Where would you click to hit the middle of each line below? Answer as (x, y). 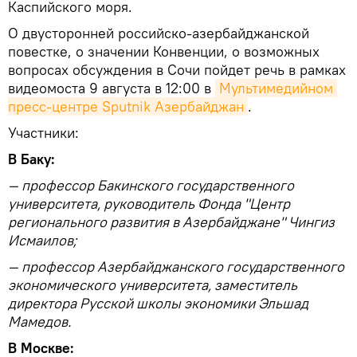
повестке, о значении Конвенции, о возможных (164, 52)
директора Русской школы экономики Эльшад (158, 304)
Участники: (43, 133)
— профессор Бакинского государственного (151, 186)
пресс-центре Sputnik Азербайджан (126, 107)
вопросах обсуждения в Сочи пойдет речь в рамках (177, 70)
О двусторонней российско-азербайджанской (159, 33)
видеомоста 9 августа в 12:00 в (112, 88)
